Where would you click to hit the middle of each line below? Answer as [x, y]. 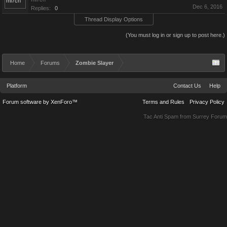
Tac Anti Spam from [168, 117]
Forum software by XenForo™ [40, 102]
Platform [17, 86]
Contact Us [187, 86]
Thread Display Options [113, 19]
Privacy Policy [207, 102]
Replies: [41, 8]
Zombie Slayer [94, 63]
